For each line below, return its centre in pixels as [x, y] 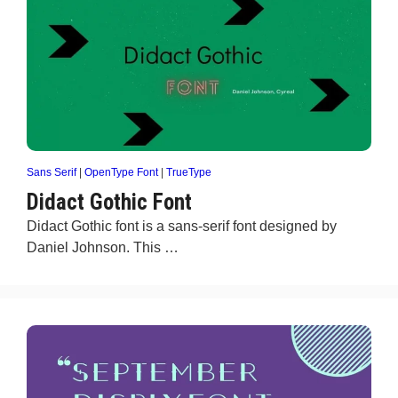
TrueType [189, 172]
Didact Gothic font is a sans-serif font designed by [182, 226]
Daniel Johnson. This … [103, 247]
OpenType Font [121, 172]
